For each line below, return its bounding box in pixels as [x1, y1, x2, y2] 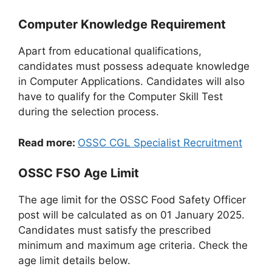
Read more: [18, 136, 78, 149]
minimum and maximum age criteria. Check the [18, 239, 248, 252]
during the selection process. [18, 106, 159, 118]
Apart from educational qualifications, [18, 45, 202, 58]
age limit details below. [18, 254, 131, 267]
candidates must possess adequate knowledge [18, 60, 250, 73]
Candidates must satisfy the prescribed [18, 224, 211, 237]
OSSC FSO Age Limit [18, 166, 139, 181]
